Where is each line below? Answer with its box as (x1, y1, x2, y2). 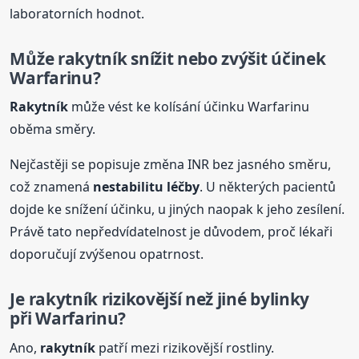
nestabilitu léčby (93, 178, 200, 196)
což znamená (10, 178, 94, 196)
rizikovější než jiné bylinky (98, 288, 310, 311)
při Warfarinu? (10, 307, 127, 330)
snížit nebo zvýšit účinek (127, 46, 326, 70)
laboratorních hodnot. (10, 4, 145, 22)
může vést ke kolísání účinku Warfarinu (68, 98, 310, 116)
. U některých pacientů (200, 178, 337, 196)
